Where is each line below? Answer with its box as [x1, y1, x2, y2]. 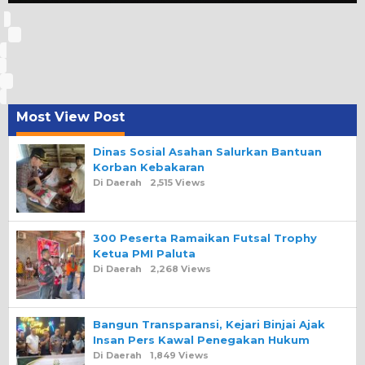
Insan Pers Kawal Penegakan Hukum [93, 333, 310, 347]
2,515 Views [150, 177, 205, 189]
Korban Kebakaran [93, 161, 204, 174]
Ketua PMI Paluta [93, 247, 196, 261]
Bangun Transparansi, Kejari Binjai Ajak [93, 318, 325, 332]
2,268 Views [150, 263, 211, 275]
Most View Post [16, 109, 125, 125]
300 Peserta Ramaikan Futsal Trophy [93, 231, 317, 245]
